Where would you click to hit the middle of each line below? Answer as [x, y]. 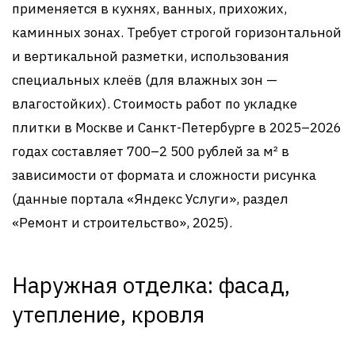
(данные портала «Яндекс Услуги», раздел [150, 198]
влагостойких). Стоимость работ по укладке [155, 103]
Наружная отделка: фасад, [151, 284]
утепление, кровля [108, 314]
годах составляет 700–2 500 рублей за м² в [151, 151]
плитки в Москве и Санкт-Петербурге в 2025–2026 [177, 127]
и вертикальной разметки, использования [151, 56]
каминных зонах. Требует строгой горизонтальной [177, 32]
